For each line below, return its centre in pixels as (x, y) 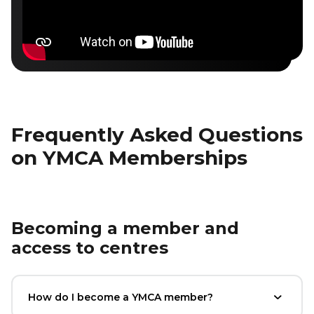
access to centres (90, 247)
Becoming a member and (125, 228)
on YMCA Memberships (129, 157)
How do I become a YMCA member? (121, 297)
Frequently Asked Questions (157, 134)
